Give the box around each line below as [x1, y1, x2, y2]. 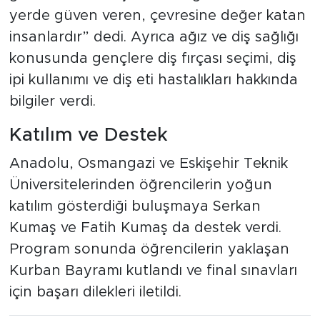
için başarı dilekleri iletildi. [9, 284, 181, 299]
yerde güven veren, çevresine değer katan [9, 9, 306, 24]
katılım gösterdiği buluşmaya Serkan [9, 199, 261, 214]
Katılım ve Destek [9, 126, 168, 145]
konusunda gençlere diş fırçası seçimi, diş [9, 51, 296, 66]
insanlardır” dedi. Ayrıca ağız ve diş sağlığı [9, 30, 299, 45]
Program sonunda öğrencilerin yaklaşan [9, 241, 289, 256]
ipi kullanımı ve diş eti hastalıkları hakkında [9, 73, 298, 88]
